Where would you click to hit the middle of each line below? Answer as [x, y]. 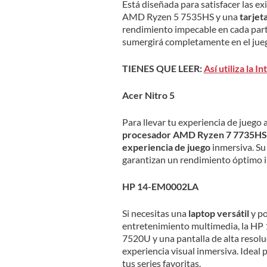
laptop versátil [218, 213]
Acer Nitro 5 [148, 95]
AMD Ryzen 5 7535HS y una [181, 16]
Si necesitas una [155, 213]
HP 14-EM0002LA [160, 186]
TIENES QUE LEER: [163, 68]
